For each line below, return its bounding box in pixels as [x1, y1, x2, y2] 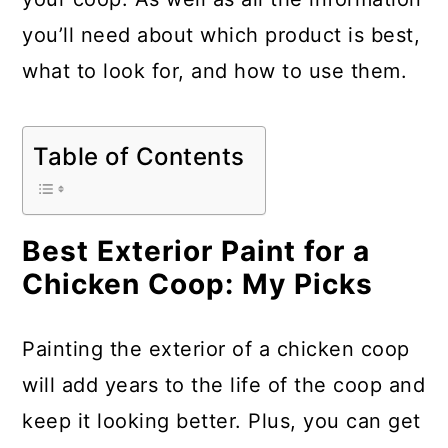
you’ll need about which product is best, [22, 23, 421, 47]
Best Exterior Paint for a [22, 234, 371, 268]
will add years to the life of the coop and [22, 373, 426, 397]
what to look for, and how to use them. [22, 59, 408, 83]
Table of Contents [33, 141, 245, 171]
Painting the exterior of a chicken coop [22, 337, 410, 361]
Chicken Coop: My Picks [22, 267, 374, 301]
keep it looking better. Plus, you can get [22, 409, 421, 433]
